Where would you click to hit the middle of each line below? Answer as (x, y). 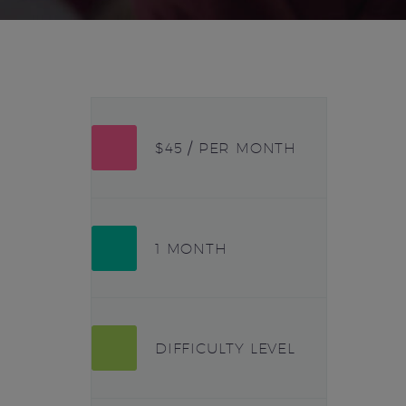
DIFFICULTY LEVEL (225, 349)
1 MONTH (191, 248)
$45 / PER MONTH (226, 148)
